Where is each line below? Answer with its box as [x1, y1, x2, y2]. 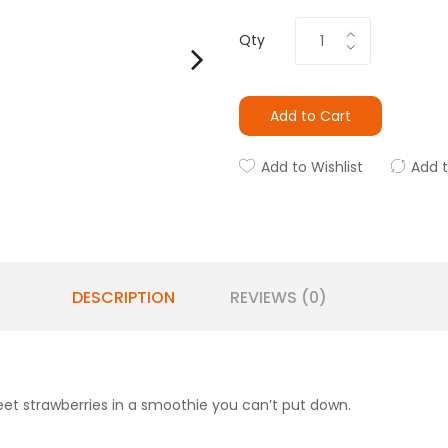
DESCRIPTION [71, 286, 175, 309]
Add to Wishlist [261, 157, 363, 177]
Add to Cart [270, 106, 351, 126]
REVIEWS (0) [229, 286, 327, 309]
